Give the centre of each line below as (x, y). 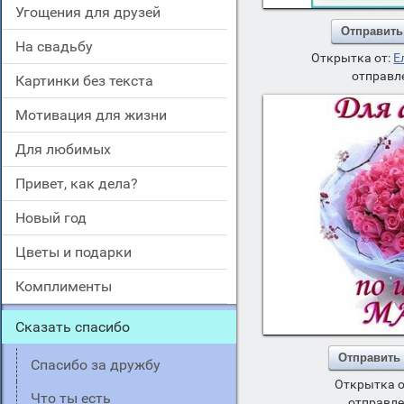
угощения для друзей (92, 12)
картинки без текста (89, 81)
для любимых (69, 149)
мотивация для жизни (97, 115)
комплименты (68, 286)
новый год (56, 218)
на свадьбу (59, 46)
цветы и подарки (79, 252)
